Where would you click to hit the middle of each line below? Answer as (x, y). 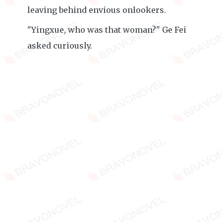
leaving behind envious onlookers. (97, 10)
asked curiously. (60, 46)
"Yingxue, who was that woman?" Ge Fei (107, 30)
